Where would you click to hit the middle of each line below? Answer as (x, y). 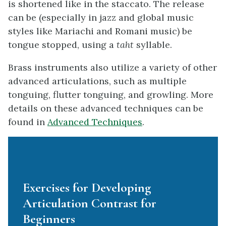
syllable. (154, 45)
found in (28, 122)
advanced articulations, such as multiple (97, 81)
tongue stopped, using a (62, 45)
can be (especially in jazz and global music (101, 18)
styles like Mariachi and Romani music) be (100, 31)
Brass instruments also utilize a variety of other (112, 68)
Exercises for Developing (87, 187)
